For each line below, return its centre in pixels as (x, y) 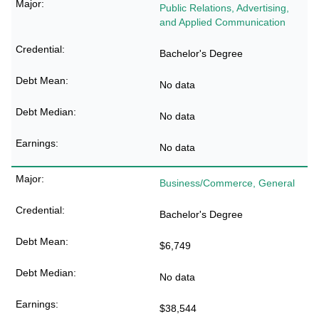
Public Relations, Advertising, (224, 8)
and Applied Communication (223, 22)
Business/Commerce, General (227, 183)
